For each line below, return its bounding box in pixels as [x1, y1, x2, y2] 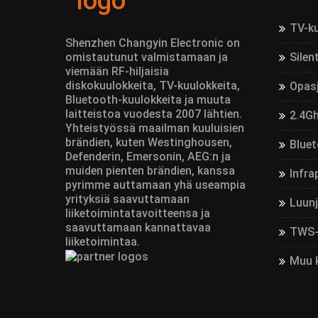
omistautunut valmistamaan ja [65, 50, 228, 64]
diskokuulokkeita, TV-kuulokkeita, [65, 78, 240, 92]
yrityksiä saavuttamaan [65, 192, 190, 206]
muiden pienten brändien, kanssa [65, 163, 235, 177]
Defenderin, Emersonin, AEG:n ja [65, 149, 231, 163]
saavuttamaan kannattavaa [65, 220, 211, 234]
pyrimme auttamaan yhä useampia [65, 177, 246, 192]
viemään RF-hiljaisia [65, 64, 169, 78]
